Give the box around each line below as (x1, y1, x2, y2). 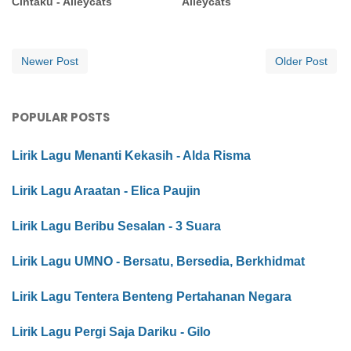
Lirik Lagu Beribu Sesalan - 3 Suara (12, 219, 221, 233)
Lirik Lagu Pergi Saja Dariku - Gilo (12, 325, 211, 339)
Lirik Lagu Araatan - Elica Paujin (12, 184, 201, 198)
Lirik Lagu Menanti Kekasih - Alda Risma (12, 149, 251, 163)
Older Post (275, 55, 327, 68)
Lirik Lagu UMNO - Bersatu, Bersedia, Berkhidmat (12, 255, 305, 269)
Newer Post (21, 55, 78, 68)
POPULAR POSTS (12, 109, 110, 126)
